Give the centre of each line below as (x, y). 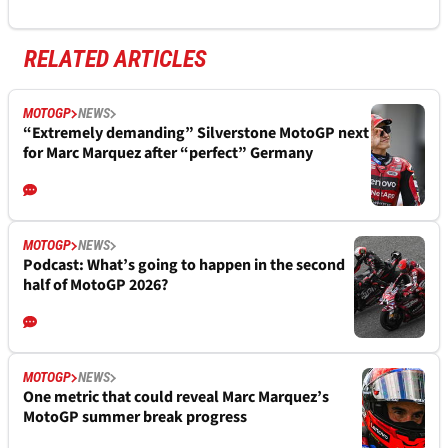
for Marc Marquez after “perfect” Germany (168, 153)
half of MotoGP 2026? (95, 285)
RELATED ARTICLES (115, 59)
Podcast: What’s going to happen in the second (184, 265)
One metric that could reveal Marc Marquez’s (176, 397)
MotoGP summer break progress (135, 417)
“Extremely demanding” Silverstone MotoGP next (196, 133)
